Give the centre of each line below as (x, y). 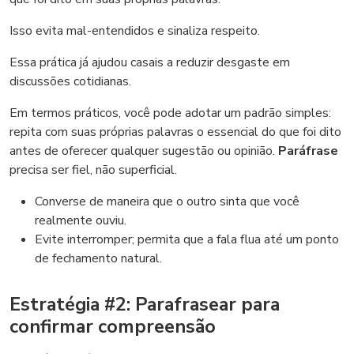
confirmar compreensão (113, 326)
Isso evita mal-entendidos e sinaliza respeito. (135, 31)
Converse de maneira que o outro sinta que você (167, 201)
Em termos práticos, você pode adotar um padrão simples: (170, 113)
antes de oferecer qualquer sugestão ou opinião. (144, 151)
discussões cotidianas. (70, 81)
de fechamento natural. (98, 258)
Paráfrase (308, 151)
